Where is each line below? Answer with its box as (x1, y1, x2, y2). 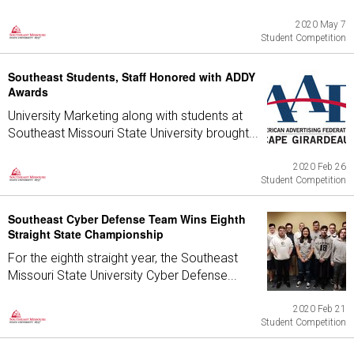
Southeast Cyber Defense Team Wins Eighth (8, 211, 246, 227)
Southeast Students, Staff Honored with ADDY (8, 69, 255, 85)
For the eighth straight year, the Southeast (8, 250, 238, 265)
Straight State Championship (8, 226, 164, 242)
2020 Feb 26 (293, 161, 346, 172)
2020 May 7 (296, 19, 346, 30)
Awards (8, 84, 48, 100)
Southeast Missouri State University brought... (8, 126, 258, 141)
